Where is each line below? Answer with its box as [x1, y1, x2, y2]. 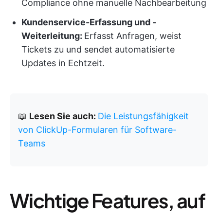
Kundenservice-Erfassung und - [21, 17, 156, 27]
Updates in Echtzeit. [21, 58, 105, 68]
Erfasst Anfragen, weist [84, 31, 182, 41]
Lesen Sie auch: [29, 111, 98, 121]
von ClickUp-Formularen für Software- [18, 125, 177, 135]
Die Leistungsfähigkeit [98, 111, 189, 121]
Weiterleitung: [21, 31, 84, 41]
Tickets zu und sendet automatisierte [21, 44, 175, 54]
